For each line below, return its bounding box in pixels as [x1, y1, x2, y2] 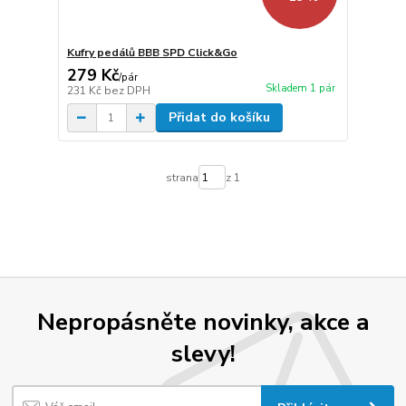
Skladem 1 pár [265, 82, 335, 96]
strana [165, 169, 198, 185]
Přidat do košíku [168, 109, 270, 127]
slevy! [170, 336, 236, 370]
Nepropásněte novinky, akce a [36, 304, 370, 338]
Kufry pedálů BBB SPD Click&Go [66, 45, 237, 61]
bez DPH [103, 83, 150, 99]
